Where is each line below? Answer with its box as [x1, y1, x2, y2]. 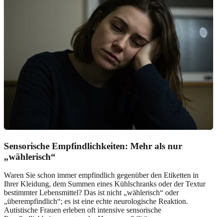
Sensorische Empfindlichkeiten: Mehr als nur [4, 140, 182, 151]
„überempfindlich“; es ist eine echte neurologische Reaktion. [4, 197, 188, 206]
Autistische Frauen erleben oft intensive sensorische [4, 206, 161, 215]
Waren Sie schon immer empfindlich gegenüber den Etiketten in [4, 171, 199, 180]
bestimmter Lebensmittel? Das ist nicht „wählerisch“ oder [4, 188, 179, 197]
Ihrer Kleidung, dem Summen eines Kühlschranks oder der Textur [4, 180, 205, 188]
